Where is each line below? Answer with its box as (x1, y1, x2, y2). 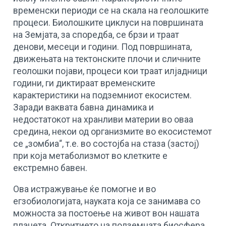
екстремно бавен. (13, 163, 88, 174)
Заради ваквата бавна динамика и (13, 102, 154, 113)
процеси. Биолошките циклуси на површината (13, 18, 204, 28)
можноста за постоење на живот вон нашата (13, 208, 200, 218)
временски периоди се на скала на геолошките (13, 6, 209, 16)
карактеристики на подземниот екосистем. (13, 90, 192, 101)
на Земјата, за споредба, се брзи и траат (13, 30, 180, 40)
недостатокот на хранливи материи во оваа (13, 115, 194, 125)
